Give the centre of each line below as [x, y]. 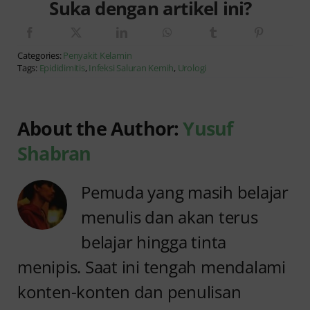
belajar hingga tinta [154, 241]
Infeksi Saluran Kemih [131, 67]
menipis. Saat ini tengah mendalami [152, 266]
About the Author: [100, 128]
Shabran [54, 153]
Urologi [192, 67]
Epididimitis [62, 67]
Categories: [40, 55]
